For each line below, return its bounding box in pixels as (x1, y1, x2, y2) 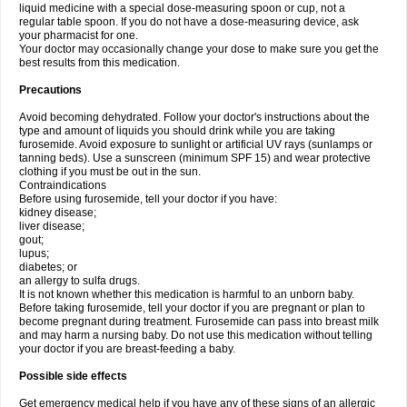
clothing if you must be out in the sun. (19, 165, 201, 178)
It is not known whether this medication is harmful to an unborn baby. (19, 288, 354, 301)
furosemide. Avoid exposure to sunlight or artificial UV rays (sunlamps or (19, 138, 372, 151)
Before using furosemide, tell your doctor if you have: (19, 193, 277, 205)
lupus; (19, 247, 49, 260)
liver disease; (19, 220, 84, 233)
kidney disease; (19, 206, 96, 219)
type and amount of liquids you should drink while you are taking (19, 124, 335, 137)
